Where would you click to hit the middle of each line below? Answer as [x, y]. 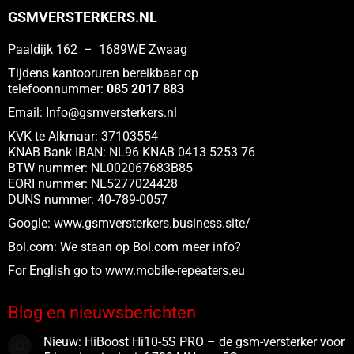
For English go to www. [72, 271]
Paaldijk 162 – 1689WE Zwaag [98, 49]
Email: [27, 113]
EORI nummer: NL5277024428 [93, 184]
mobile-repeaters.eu [190, 271]
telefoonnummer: [56, 89]
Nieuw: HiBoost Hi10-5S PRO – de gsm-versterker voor [194, 342]
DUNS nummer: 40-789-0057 [88, 200]
